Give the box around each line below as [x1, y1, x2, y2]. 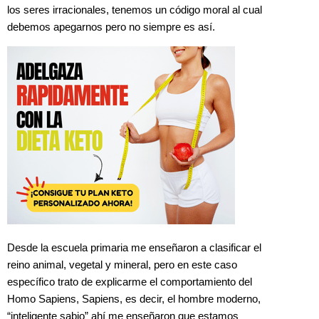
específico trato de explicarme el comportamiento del [7, 276, 252, 288]
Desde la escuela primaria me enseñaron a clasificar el [7, 241, 261, 253]
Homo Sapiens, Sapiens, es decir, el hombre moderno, [7, 293, 261, 305]
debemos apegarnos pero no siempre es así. [7, 21, 215, 33]
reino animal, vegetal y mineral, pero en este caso [7, 258, 237, 271]
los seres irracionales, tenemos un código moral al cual [7, 4, 262, 16]
